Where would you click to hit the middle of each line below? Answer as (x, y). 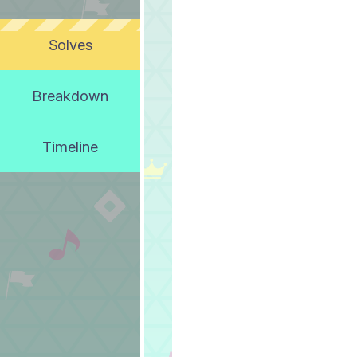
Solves (70, 45)
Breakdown (70, 96)
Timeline (70, 147)
